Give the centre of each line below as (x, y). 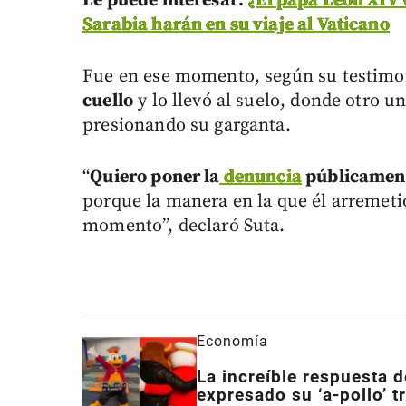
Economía (232, 342)
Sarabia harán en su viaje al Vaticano (236, 25)
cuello (108, 101)
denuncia (261, 178)
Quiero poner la (155, 178)
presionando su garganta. (187, 126)
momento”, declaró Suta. (184, 227)
